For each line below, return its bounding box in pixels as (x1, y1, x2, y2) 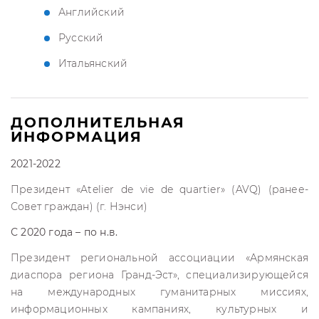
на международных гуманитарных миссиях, (11, 286, 308, 298)
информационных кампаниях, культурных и (11, 303, 308, 315)
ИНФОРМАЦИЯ (11, 128, 142, 145)
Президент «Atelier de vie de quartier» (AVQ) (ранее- (11, 183, 308, 196)
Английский (58, 6, 125, 19)
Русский (58, 31, 104, 44)
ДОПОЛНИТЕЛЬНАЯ (11, 114, 185, 131)
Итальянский (58, 57, 128, 70)
